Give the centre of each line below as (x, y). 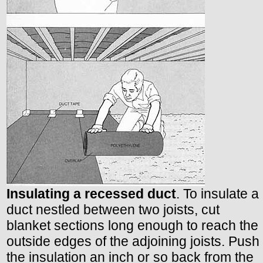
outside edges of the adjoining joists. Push (133, 241)
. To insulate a (218, 193)
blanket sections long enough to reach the (132, 225)
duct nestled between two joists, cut (113, 209)
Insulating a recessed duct (91, 193)
